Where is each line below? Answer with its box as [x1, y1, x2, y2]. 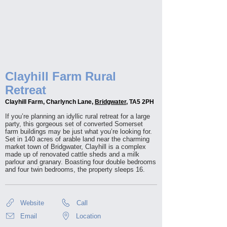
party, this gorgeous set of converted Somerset [5, 120, 143, 128]
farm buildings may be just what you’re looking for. [5, 128, 152, 135]
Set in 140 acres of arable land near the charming [5, 135, 149, 143]
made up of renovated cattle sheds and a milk [5, 150, 139, 158]
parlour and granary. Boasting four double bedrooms [5, 158, 156, 166]
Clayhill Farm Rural [5, 69, 116, 83]
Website [20, 199, 44, 207]
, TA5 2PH [126, 98, 154, 105]
